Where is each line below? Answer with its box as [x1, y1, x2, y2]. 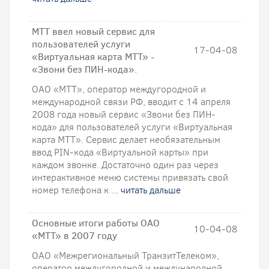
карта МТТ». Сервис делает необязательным [32, 133, 220, 146]
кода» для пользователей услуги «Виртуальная [32, 121, 232, 133]
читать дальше [121, 184, 181, 196]
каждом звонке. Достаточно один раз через [32, 159, 219, 171]
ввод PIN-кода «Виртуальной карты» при [32, 146, 208, 159]
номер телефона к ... [32, 184, 121, 196]
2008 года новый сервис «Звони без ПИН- [32, 108, 216, 121]
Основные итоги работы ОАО [32, 217, 160, 229]
